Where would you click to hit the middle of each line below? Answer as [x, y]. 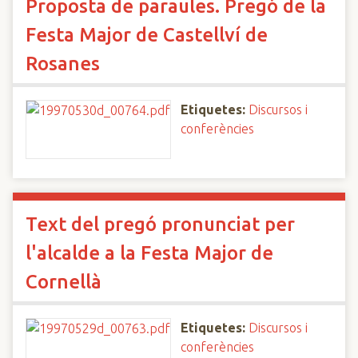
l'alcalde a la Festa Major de [149, 253]
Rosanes [63, 64]
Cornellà [64, 282]
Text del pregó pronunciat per [160, 224]
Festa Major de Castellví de [147, 35]
